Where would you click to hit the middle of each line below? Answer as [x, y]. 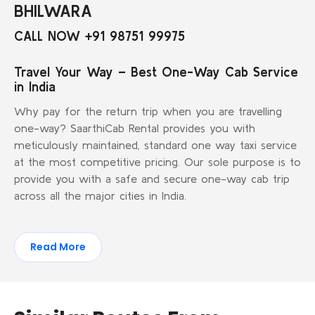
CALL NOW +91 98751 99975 [99, 37]
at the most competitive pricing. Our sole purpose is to [157, 162]
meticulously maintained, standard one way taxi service [155, 145]
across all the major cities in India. [100, 196]
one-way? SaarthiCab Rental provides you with [135, 128]
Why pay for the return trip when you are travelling [148, 111]
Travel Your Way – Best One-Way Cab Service [156, 72]
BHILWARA [53, 11]
